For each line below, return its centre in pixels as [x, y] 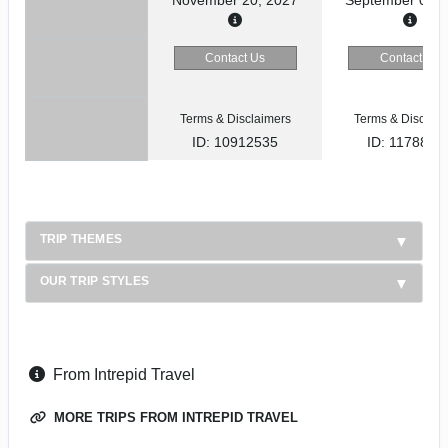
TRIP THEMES [81, 238]
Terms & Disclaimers [235, 118]
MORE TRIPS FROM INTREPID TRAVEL [174, 418]
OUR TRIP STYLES [94, 280]
